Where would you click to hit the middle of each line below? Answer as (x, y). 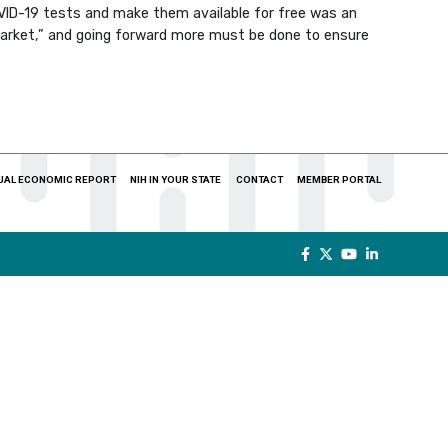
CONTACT (259, 179)
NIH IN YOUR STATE (176, 179)
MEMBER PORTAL (338, 179)
